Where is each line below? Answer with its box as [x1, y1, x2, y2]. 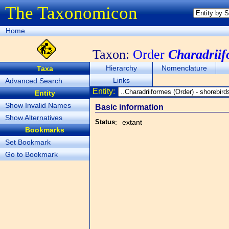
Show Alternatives [5, 113, 62, 122]
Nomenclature [162, 64, 208, 72]
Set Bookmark [5, 138, 51, 146]
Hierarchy [105, 64, 137, 72]
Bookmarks [25, 126, 64, 134]
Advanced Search [5, 77, 62, 85]
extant [122, 118, 142, 126]
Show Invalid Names [5, 101, 71, 109]
